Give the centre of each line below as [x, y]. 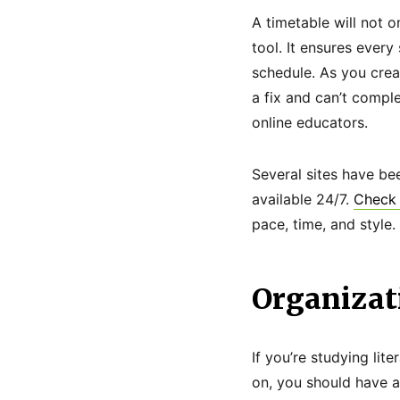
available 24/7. [303, 199]
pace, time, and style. [324, 224]
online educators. [310, 122]
